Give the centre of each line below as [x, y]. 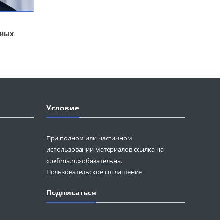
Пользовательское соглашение [94, 172]
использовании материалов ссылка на [105, 150]
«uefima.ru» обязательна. [84, 161]
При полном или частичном [89, 138]
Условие [63, 108]
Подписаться [71, 193]
